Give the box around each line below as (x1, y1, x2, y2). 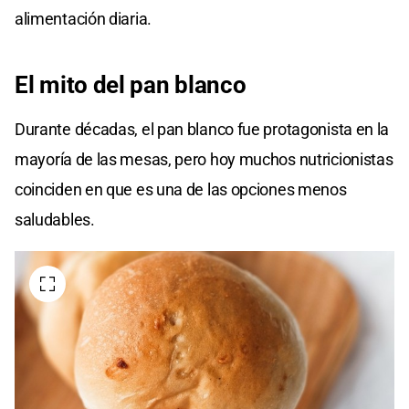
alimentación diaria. (15, 9, 152, 29)
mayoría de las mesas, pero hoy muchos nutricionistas (15, 150, 393, 170)
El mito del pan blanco (15, 71, 246, 100)
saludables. (15, 210, 95, 230)
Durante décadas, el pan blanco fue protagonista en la (15, 120, 390, 140)
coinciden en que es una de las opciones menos (15, 180, 347, 200)
